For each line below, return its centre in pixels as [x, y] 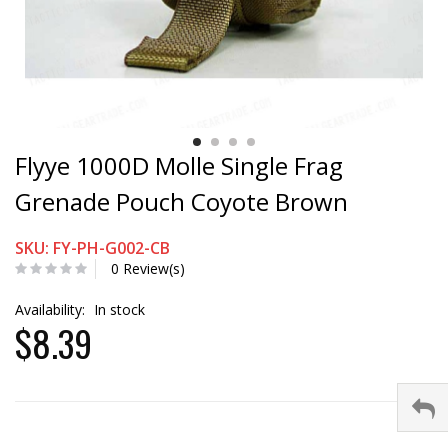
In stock [119, 309]
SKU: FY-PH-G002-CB [92, 247]
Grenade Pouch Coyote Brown [181, 201]
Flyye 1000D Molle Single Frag [179, 165]
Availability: [52, 309]
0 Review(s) [148, 268]
